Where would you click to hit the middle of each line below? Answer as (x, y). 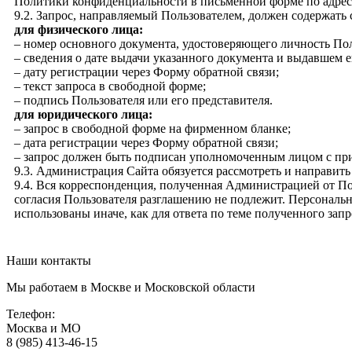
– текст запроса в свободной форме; (110, 86)
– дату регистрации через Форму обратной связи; (147, 71)
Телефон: (31, 313)
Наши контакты (49, 260)
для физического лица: (79, 29)
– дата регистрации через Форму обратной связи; (146, 142)
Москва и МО (44, 328)
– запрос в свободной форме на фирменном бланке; (152, 128)
